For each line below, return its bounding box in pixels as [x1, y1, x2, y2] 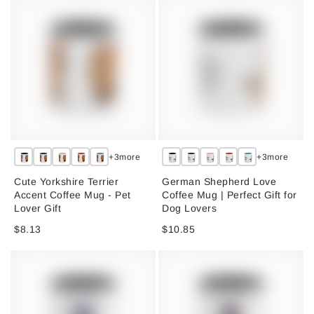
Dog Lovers [162, 203, 217, 214]
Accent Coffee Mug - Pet [14, 189, 131, 201]
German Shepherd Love [162, 176, 276, 188]
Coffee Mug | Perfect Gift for [162, 189, 297, 201]
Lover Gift [14, 203, 62, 214]
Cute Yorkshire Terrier [14, 176, 119, 188]
